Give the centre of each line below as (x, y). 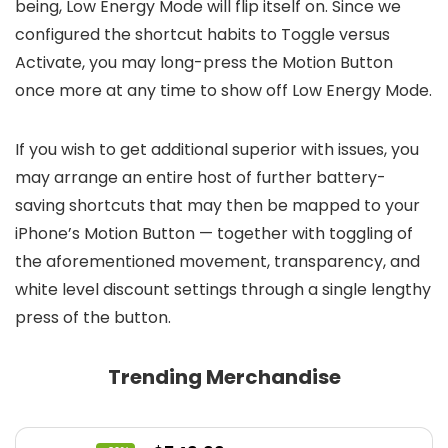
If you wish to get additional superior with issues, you (217, 150)
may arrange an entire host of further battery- (200, 178)
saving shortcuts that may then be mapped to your (217, 206)
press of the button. (93, 318)
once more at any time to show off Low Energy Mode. (223, 91)
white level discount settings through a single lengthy (223, 290)
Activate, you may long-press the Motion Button (204, 63)
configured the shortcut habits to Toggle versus (202, 35)
